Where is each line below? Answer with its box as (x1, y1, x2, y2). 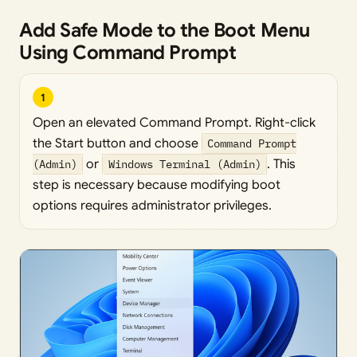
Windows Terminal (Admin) (108, 156, 261, 172)
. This (266, 156, 296, 173)
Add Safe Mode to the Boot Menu (19, 18, 310, 43)
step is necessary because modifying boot (33, 177, 280, 194)
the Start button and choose (33, 135, 202, 152)
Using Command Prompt (19, 41, 237, 65)
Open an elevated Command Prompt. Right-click (33, 115, 316, 131)
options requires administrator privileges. (33, 198, 272, 214)
